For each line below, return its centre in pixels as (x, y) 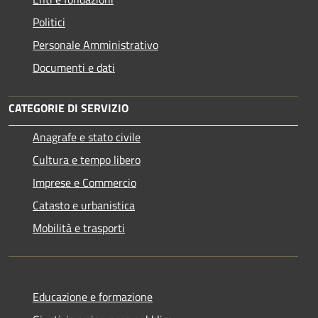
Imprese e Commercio (84, 182)
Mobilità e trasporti (79, 227)
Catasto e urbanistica (84, 205)
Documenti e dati (74, 67)
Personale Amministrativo (95, 44)
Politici (49, 22)
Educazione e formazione (93, 296)
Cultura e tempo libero (87, 159)
